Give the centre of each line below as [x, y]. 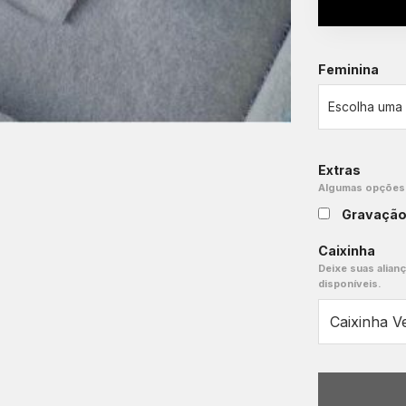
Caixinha [347, 251]
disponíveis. [350, 284]
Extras [339, 170]
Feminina [348, 70]
